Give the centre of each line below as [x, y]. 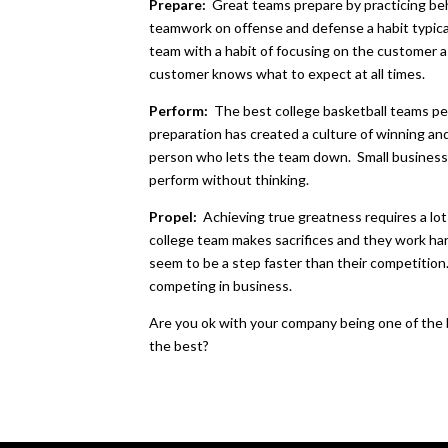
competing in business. [221, 285]
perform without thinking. [229, 179]
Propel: [176, 216]
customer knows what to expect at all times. [287, 73]
